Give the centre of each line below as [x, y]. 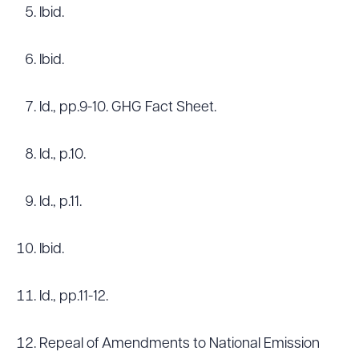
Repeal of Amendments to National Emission [179, 344]
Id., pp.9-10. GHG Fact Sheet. [128, 108]
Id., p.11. [61, 202]
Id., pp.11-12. [74, 297]
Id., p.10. [63, 155]
